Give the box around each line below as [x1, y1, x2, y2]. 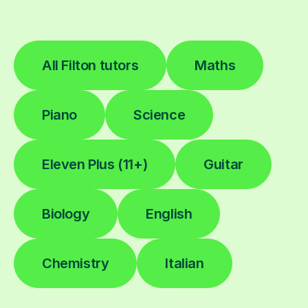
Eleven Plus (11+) [42, 155, 148, 173]
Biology [42, 205, 90, 222]
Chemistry [42, 254, 109, 272]
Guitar [203, 155, 243, 173]
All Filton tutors [42, 56, 139, 74]
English [146, 205, 192, 222]
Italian [165, 254, 204, 272]
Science [133, 106, 186, 123]
